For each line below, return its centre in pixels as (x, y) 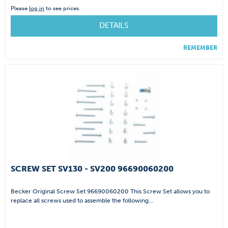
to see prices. (63, 9)
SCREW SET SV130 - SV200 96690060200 (92, 169)
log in (37, 9)
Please (20, 9)
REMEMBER (200, 48)
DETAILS (113, 26)
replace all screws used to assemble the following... (82, 201)
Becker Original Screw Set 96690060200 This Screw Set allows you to (110, 192)
